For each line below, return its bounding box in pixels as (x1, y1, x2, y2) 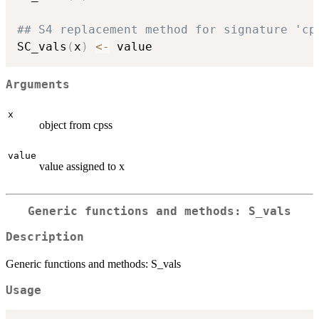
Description (6, 231, 84, 244)
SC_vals (17, 39, 67, 53)
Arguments (6, 78, 70, 92)
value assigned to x (39, 159, 125, 172)
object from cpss (39, 118, 113, 131)
